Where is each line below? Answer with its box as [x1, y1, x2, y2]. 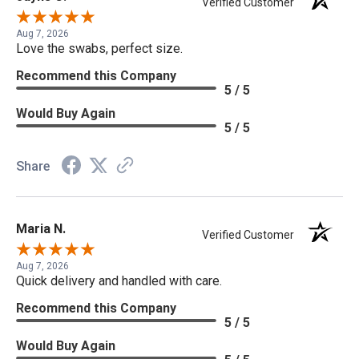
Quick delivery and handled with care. [16, 273, 222, 289]
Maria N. [16, 221, 66, 237]
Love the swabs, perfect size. [16, 41, 183, 57]
